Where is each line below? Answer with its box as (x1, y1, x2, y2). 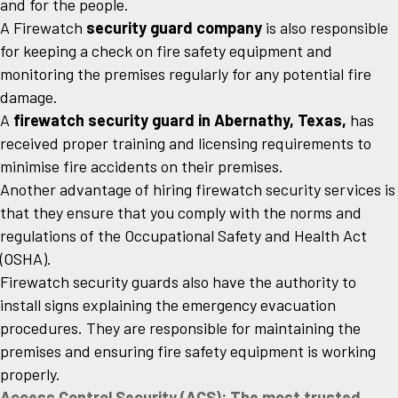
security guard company (86, 18, 262, 38)
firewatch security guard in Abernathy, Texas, (13, 110, 346, 131)
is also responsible (262, 18, 388, 38)
